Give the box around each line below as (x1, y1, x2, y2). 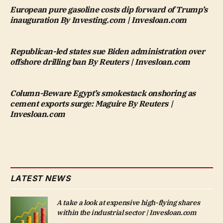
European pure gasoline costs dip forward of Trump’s (10, 4, 208, 15)
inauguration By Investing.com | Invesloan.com (10, 15, 187, 25)
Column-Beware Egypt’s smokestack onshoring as (10, 88, 196, 99)
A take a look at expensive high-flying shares (57, 198, 200, 208)
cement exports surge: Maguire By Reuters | (10, 99, 173, 109)
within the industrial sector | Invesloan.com (57, 208, 197, 218)
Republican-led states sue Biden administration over (10, 46, 205, 57)
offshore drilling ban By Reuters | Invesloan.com (10, 57, 190, 67)
